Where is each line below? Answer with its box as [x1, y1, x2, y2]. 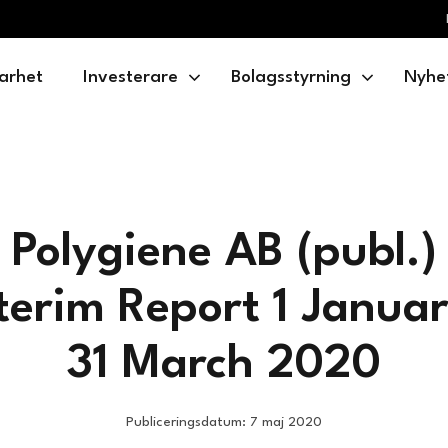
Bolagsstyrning [230, 69, 351, 86]
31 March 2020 [67, 342, 381, 388]
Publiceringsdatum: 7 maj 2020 [126, 414, 322, 429]
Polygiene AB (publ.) [11, 230, 437, 276]
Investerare [82, 69, 178, 86]
